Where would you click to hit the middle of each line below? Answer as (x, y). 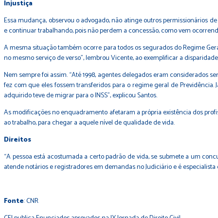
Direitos (18, 140)
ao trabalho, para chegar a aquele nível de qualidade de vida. (89, 123)
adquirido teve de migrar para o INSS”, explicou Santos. (81, 96)
